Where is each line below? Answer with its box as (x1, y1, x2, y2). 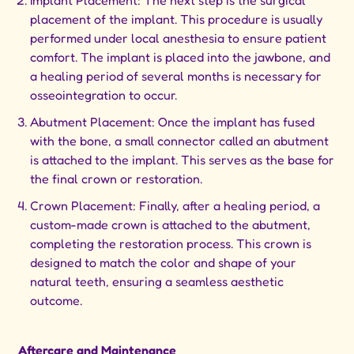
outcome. (30, 292, 83, 309)
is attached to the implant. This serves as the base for (30, 152, 335, 168)
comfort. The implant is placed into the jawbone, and (30, 49, 331, 66)
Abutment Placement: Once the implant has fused (30, 114, 315, 130)
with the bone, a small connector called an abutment (30, 133, 330, 149)
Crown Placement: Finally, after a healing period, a (30, 198, 321, 214)
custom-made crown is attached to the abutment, (30, 217, 311, 233)
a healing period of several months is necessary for (30, 68, 322, 85)
